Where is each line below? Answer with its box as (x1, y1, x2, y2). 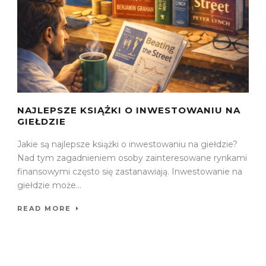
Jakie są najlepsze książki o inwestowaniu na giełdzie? (17, 139, 237, 150)
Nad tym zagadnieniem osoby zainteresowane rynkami (17, 153, 247, 164)
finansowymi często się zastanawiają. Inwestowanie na (17, 166, 242, 178)
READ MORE (17, 204, 71, 213)
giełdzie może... (17, 180, 81, 191)
